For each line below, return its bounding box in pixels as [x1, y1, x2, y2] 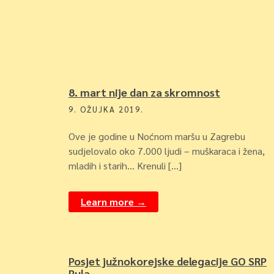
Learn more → [81, 195, 146, 208]
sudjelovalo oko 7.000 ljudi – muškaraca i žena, [68, 144, 265, 157]
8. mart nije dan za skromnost [68, 85, 220, 99]
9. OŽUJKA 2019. [68, 104, 144, 114]
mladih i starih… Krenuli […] [68, 159, 182, 172]
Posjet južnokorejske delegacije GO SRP [68, 254, 267, 268]
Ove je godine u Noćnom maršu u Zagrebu [68, 130, 245, 143]
